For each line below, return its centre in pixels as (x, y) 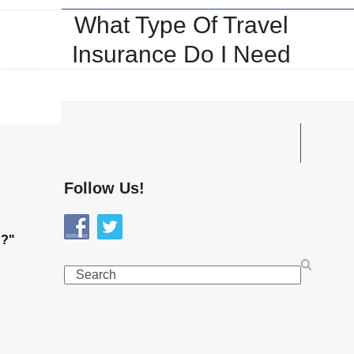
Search (83, 274)
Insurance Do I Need (181, 54)
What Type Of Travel (181, 25)
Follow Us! (104, 188)
